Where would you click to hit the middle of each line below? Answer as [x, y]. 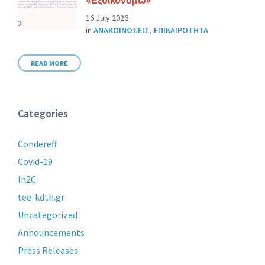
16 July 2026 [107, 17]
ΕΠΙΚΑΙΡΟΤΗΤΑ [181, 30]
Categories [43, 113]
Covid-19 [35, 161]
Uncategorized [48, 214]
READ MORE [49, 63]
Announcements [51, 232]
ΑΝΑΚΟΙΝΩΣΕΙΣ [122, 30]
